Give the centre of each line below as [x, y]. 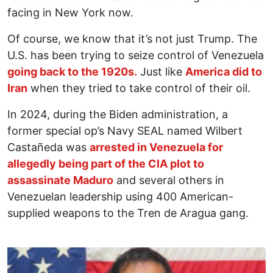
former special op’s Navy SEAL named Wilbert [125, 130]
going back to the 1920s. [72, 71]
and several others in [169, 180]
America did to [224, 71]
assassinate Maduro [60, 180]
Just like [161, 71]
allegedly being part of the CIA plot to [106, 163]
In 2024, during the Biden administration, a [118, 114]
